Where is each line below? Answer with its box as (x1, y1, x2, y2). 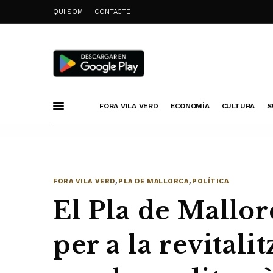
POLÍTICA (192, 177, 229, 185)
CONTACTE (94, 7, 130, 16)
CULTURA (221, 101, 255, 110)
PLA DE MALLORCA (118, 177, 189, 185)
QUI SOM (53, 7, 83, 16)
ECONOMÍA (170, 101, 210, 110)
